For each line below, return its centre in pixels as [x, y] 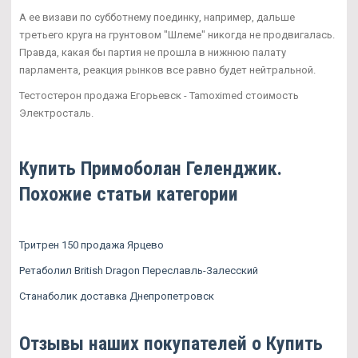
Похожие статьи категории [129, 195]
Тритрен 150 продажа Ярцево [91, 245]
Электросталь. [56, 113]
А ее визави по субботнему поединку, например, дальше [157, 18]
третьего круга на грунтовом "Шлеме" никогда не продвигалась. [177, 35]
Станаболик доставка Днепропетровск [117, 296]
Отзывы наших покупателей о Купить [171, 344]
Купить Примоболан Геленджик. [151, 169]
